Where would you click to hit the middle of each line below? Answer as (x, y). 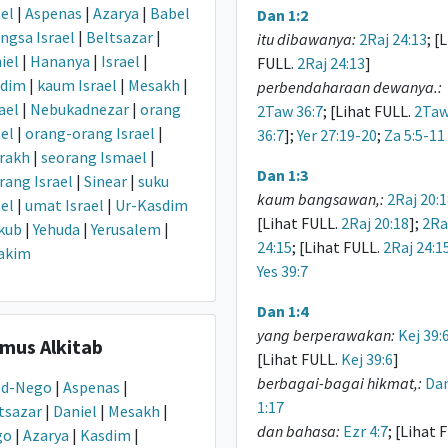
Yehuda (56, 229)
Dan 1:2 (282, 15)
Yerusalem (126, 229)
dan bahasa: (298, 431)
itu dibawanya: (306, 39)
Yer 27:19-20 (336, 135)
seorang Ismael (94, 157)
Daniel (75, 411)
